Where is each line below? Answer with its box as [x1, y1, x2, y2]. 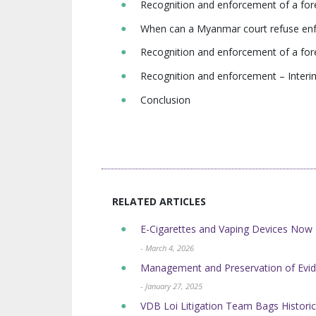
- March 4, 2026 [140, 242, 194, 253]
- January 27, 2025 [140, 281, 202, 292]
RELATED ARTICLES [112, 194, 206, 208]
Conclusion [140, 92, 190, 107]
